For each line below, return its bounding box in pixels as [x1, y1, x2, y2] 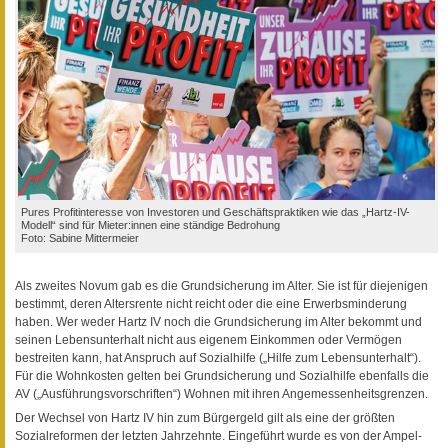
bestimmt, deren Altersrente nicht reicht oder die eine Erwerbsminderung [15, 296, 407, 311]
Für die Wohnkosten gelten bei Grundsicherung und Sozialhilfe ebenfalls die [15, 368, 429, 383]
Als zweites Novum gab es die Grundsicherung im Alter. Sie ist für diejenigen [15, 278, 428, 293]
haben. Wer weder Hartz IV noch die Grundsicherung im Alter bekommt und [15, 314, 422, 329]
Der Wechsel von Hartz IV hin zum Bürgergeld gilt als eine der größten [15, 410, 395, 425]
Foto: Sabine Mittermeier [21, 231, 139, 244]
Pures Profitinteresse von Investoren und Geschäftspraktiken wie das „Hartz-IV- [21, 205, 410, 218]
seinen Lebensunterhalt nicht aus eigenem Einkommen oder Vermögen [15, 332, 402, 347]
